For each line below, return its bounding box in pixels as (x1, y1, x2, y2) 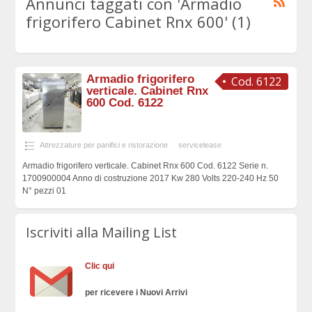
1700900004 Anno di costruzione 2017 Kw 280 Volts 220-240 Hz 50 (22, 173, 279, 184)
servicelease (178, 141, 221, 150)
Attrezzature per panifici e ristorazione (39, 141, 168, 150)
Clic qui (85, 260, 115, 271)
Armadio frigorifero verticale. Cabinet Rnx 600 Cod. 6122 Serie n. (22, 161, 268, 171)
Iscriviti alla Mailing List (26, 222, 178, 242)
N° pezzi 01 (22, 186, 66, 196)
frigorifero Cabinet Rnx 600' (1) (26, 11, 251, 32)
